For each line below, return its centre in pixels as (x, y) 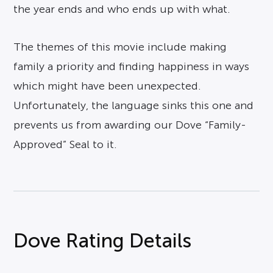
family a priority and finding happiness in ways (132, 66)
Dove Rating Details (103, 241)
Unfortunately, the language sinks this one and (134, 105)
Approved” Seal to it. (66, 144)
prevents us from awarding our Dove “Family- (130, 125)
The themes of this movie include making (120, 47)
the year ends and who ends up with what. (122, 9)
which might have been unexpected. (108, 86)
